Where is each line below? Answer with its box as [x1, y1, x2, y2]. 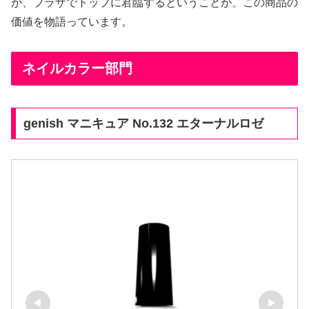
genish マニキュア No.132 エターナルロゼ [23, 116, 263, 130]
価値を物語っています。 [11, 15, 132, 28]
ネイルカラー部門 [22, 60, 132, 76]
